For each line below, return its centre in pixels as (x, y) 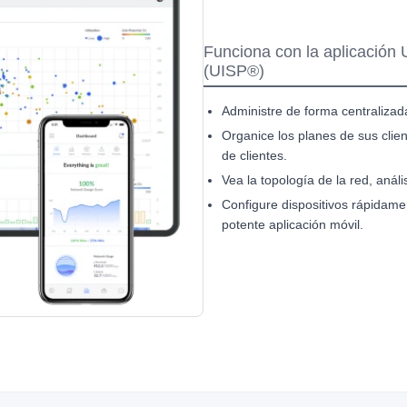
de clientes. (254, 156)
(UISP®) (234, 71)
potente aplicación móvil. (293, 225)
